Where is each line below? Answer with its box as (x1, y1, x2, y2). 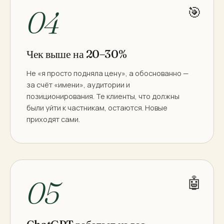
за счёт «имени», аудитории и (26, 79, 130, 89)
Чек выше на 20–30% (26, 46, 127, 61)
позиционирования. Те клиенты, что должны (26, 91, 179, 101)
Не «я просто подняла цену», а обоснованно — (26, 68, 188, 78)
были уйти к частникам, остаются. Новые (26, 102, 167, 112)
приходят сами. (26, 114, 80, 124)
